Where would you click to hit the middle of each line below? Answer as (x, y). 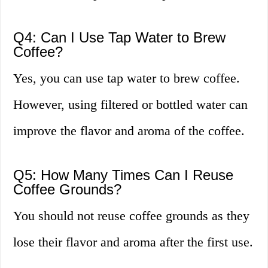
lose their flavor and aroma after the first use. (133, 242)
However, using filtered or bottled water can (131, 105)
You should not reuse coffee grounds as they (132, 216)
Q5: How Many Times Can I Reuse (124, 175)
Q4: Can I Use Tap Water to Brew (120, 38)
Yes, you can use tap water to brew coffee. (127, 78)
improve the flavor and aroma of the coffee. (129, 131)
